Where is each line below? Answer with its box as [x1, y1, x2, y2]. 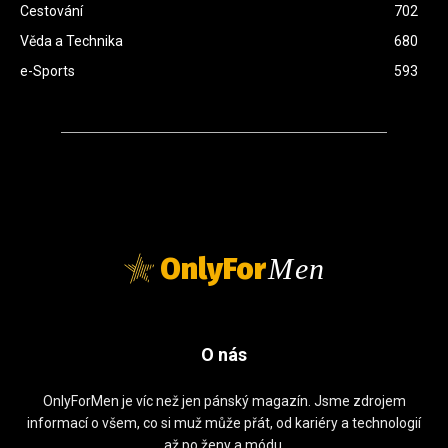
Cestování [20, 3, 83, 20]
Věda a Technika [20, 33, 123, 50]
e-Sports [20, 63, 75, 80]
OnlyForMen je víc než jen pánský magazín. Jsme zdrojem [42, 393, 406, 410]
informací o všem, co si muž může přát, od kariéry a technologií [27, 415, 421, 432]
